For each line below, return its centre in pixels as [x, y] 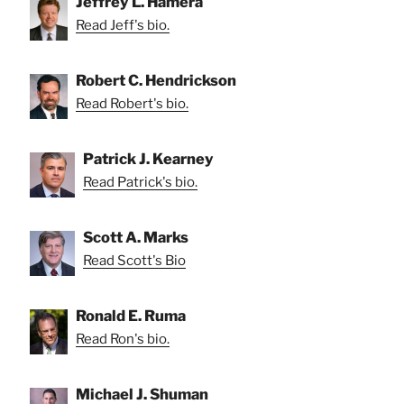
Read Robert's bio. [132, 103]
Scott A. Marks [136, 237]
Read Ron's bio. [123, 339]
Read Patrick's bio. [140, 182]
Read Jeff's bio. [123, 25]
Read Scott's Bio [134, 260]
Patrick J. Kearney [148, 158]
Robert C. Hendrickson [156, 80]
